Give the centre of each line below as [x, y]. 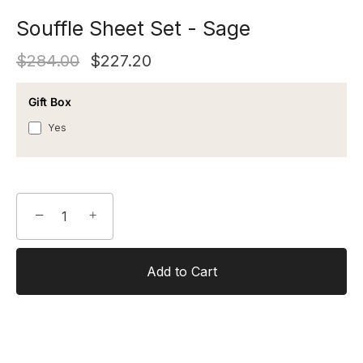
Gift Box [50, 102]
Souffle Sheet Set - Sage [133, 28]
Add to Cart [181, 271]
